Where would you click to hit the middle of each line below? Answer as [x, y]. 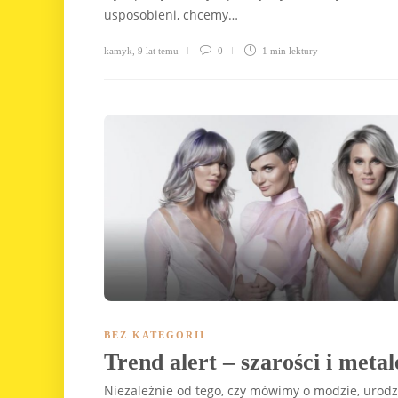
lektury [303, 50]
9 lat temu [158, 50]
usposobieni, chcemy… [171, 14]
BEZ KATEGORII [155, 335]
